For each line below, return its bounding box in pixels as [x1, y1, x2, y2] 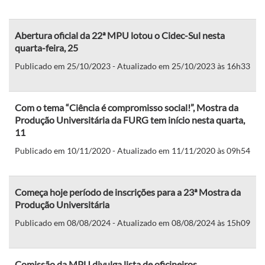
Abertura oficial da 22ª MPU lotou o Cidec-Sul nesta [15, 29, 225, 41]
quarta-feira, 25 [15, 41, 78, 53]
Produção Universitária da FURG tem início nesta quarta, [15, 114, 245, 125]
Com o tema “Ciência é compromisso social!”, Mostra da [15, 101, 238, 113]
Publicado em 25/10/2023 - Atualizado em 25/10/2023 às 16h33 [15, 60, 250, 71]
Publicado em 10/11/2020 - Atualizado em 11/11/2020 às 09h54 [15, 145, 250, 156]
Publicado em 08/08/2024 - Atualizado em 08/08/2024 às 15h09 [15, 217, 250, 228]
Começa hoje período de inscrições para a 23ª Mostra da [15, 186, 241, 198]
